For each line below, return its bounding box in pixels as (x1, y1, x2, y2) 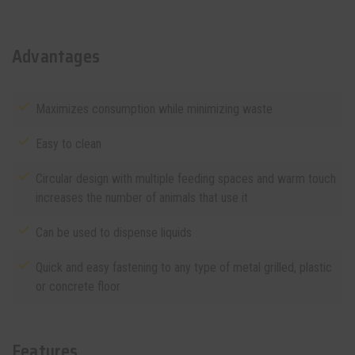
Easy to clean (36, 136, 101, 151)
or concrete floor (36, 279, 120, 294)
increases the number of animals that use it (36, 190, 248, 205)
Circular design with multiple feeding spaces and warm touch (36, 171, 336, 186)
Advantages (12, 43, 100, 71)
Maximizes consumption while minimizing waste (36, 101, 273, 116)
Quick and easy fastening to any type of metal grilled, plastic (36, 260, 332, 275)
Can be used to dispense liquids (36, 225, 192, 240)
